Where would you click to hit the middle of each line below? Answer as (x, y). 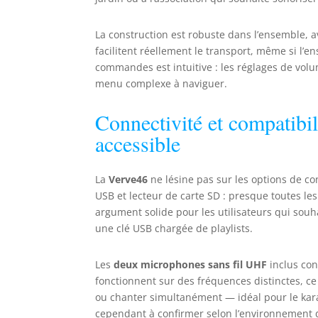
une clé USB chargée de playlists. (174, 229)
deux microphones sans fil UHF (191, 265)
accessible (138, 144)
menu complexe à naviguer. (161, 84)
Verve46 (128, 180)
